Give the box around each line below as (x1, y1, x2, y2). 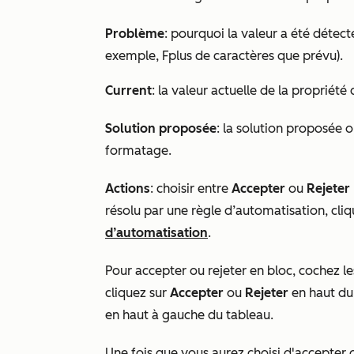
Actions (105, 181, 150, 196)
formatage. (105, 143, 171, 158)
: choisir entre (150, 181, 232, 196)
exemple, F (105, 48, 168, 63)
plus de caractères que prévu (168, 48, 337, 63)
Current (105, 83, 152, 98)
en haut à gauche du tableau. (105, 307, 273, 322)
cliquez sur (105, 285, 170, 300)
